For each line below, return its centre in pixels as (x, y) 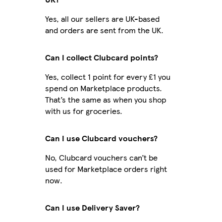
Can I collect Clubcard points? (102, 57)
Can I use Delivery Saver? (92, 207)
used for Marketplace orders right (106, 168)
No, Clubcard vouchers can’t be (101, 157)
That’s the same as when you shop (106, 99)
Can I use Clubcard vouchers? (101, 138)
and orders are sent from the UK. (104, 30)
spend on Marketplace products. (104, 88)
